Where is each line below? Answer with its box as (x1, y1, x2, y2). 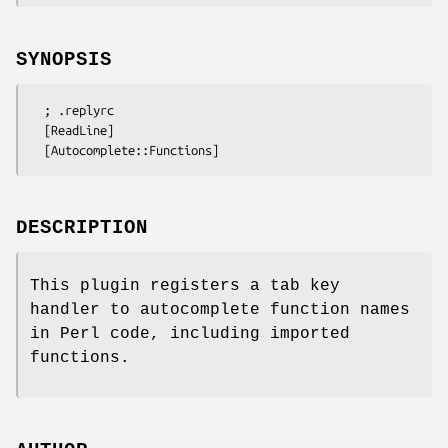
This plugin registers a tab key (30, 277, 340, 296)
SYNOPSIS (16, 48, 112, 71)
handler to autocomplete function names (30, 301, 410, 320)
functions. (30, 349, 130, 368)
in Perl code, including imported (30, 325, 350, 344)
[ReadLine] (30, 122, 44, 137)
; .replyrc (30, 102, 44, 117)
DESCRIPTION (16, 217, 148, 240)
